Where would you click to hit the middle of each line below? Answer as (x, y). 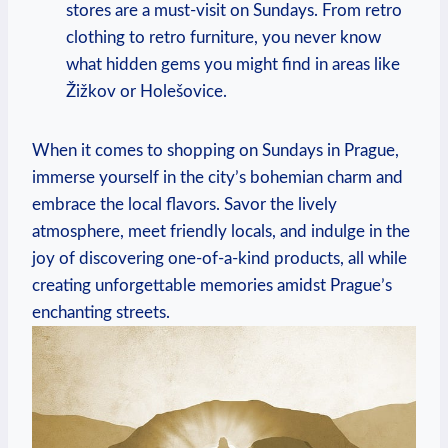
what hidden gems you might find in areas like (233, 64)
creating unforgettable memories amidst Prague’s (212, 285)
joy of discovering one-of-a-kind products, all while (219, 258)
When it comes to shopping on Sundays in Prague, (215, 150)
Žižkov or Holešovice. (146, 91)
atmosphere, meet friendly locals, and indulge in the (221, 231)
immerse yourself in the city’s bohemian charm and (217, 177)
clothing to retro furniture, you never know (223, 37)
